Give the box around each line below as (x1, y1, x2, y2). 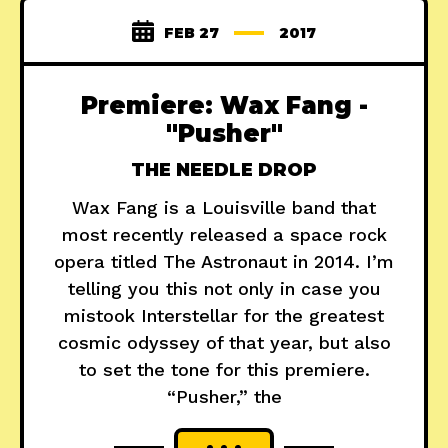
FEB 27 (164, 24, 219, 43)
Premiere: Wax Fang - (80, 91, 368, 121)
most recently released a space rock (61, 224, 387, 246)
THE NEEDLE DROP (131, 159, 317, 182)
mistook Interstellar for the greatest (64, 305, 384, 327)
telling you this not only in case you (67, 278, 381, 300)
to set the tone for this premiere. (78, 359, 370, 381)
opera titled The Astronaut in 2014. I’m (54, 251, 394, 273)
